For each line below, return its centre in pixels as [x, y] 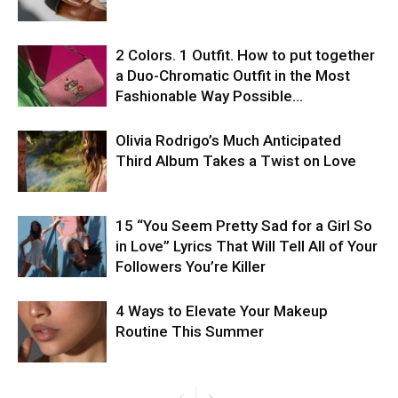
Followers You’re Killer [191, 266]
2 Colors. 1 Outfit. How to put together [245, 55]
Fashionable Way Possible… [209, 96]
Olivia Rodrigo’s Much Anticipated [228, 140]
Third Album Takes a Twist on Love [236, 160]
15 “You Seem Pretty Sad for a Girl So [244, 225]
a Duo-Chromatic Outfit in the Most [233, 75]
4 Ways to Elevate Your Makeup [222, 310]
